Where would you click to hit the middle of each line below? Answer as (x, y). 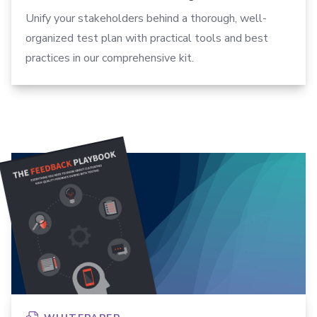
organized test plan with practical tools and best (147, 39)
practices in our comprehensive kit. (110, 58)
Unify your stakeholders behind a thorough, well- (146, 19)
